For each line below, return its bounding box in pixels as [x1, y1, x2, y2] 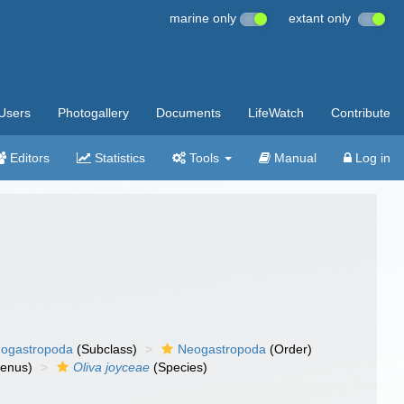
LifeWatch [248, 106, 304, 120]
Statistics [91, 151, 145, 165]
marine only [170, 11, 240, 25]
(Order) [266, 342, 313, 356]
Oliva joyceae [73, 360, 151, 374]
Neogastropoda [178, 342, 267, 356]
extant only [289, 11, 358, 25]
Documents [156, 106, 221, 120]
